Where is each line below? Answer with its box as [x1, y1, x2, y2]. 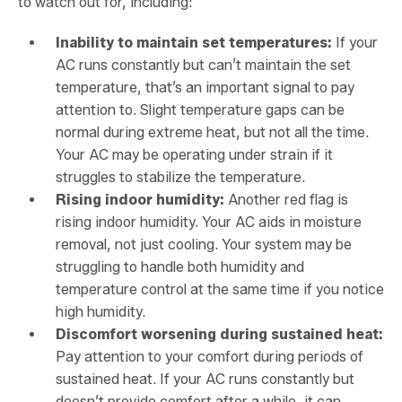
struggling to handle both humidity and [56, 258, 304, 276]
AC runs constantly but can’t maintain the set [56, 57, 351, 74]
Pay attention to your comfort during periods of [56, 348, 363, 366]
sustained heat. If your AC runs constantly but [56, 371, 354, 389]
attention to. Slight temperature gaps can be [56, 101, 345, 119]
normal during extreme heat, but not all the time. [56, 124, 369, 142]
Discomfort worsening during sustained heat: [56, 326, 383, 344]
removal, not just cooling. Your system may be [56, 236, 352, 254]
